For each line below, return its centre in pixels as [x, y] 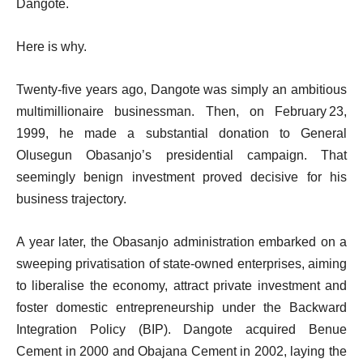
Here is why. [51, 46]
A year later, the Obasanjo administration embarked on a [181, 241]
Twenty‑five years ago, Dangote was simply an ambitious [181, 89]
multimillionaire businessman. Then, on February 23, [181, 111]
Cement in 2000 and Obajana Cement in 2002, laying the [181, 351]
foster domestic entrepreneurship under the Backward [181, 307]
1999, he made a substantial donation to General [181, 133]
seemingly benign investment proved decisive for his [181, 177]
